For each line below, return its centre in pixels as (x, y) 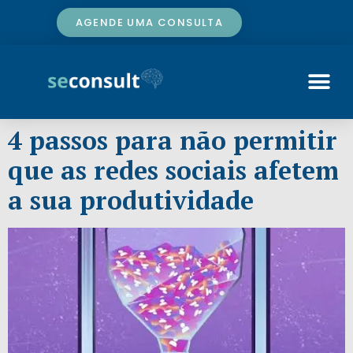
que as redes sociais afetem (173, 170)
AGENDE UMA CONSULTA (149, 22)
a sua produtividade (131, 200)
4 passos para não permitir (173, 140)
